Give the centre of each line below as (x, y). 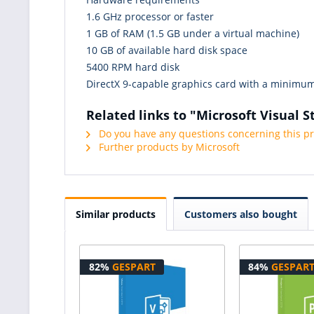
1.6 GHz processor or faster (150, 16)
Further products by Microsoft (168, 146)
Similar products (116, 214)
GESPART (134, 266)
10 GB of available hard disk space (167, 50)
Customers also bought (241, 214)
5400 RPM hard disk (133, 67)
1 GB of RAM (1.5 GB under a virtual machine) (193, 33)
